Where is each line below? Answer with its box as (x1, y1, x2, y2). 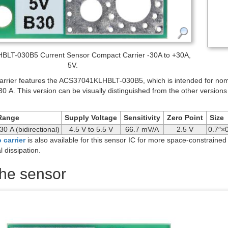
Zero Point (166, 113, 203, 122)
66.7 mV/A (125, 125, 159, 133)
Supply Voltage (64, 113, 117, 122)
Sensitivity (123, 113, 160, 122)
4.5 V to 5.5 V (69, 125, 113, 133)
